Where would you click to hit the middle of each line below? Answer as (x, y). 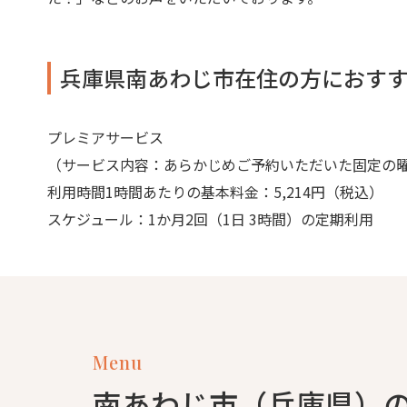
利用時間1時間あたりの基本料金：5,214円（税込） (215, 191)
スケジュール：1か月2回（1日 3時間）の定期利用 (210, 218)
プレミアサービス (105, 137)
